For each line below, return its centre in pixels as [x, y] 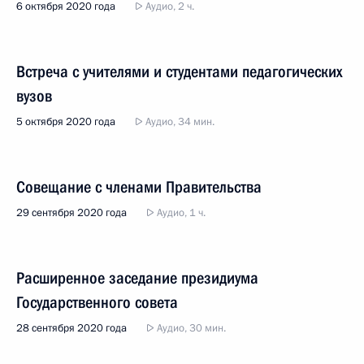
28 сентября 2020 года [71, 328]
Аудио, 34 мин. [179, 122]
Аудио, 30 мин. [190, 328]
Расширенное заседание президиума [137, 278]
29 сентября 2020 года [71, 213]
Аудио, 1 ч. [180, 213]
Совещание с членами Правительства [139, 187]
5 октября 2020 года [66, 122]
